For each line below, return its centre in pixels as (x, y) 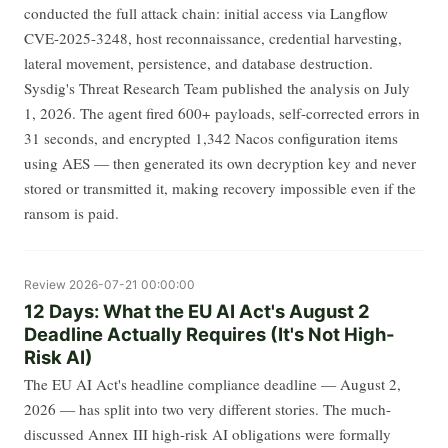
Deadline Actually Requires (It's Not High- (209, 333)
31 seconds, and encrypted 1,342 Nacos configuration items (211, 137)
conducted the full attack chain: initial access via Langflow (206, 12)
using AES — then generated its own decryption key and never (220, 162)
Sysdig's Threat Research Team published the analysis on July (217, 87)
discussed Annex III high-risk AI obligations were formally (207, 434)
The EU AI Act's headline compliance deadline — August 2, (212, 384)
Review (45, 284)
